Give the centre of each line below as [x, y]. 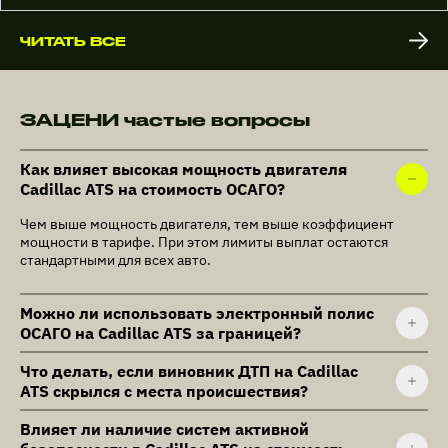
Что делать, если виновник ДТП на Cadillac [189, 371]
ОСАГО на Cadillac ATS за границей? [160, 333]
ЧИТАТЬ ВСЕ [73, 40]
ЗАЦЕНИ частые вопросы [165, 120]
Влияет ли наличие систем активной [164, 429]
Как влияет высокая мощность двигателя [183, 169]
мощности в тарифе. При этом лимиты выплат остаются [204, 242]
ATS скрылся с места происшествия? [164, 391]
